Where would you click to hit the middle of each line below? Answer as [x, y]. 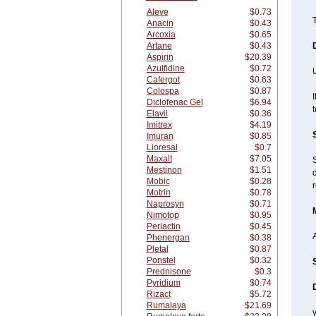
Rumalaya [166, 305]
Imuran [160, 136]
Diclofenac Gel [175, 102]
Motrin [158, 193]
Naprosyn [165, 204]
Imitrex [159, 125]
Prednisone [169, 272]
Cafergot [163, 80]
